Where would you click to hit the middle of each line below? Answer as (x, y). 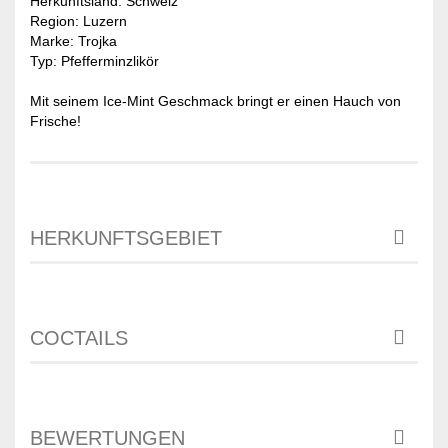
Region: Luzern (78, 20)
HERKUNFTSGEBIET (126, 237)
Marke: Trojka (73, 40)
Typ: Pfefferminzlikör (94, 60)
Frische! (55, 120)
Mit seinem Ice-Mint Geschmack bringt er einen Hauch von (215, 100)
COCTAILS (79, 337)
